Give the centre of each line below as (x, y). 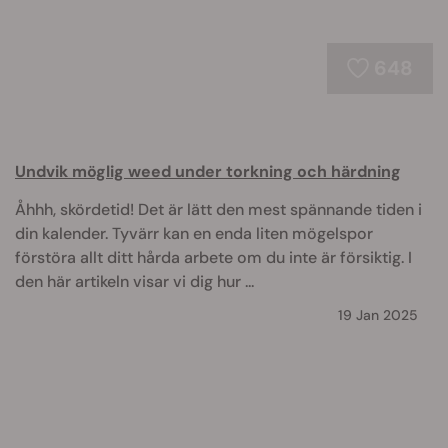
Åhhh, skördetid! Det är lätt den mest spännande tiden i (218, 209)
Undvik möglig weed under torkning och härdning (208, 171)
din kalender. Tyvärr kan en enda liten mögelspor (194, 233)
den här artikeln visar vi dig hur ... (134, 281)
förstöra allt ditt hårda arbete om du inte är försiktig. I (213, 257)
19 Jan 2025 (378, 315)
